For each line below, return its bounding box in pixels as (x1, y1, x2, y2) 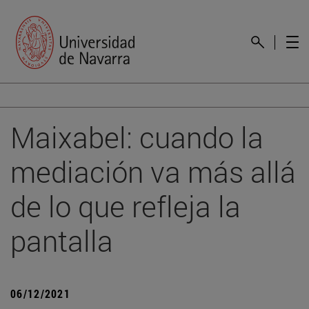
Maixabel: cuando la (10, 117, 263, 156)
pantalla (10, 221, 113, 259)
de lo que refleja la (10, 186, 241, 225)
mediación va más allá (10, 152, 296, 190)
